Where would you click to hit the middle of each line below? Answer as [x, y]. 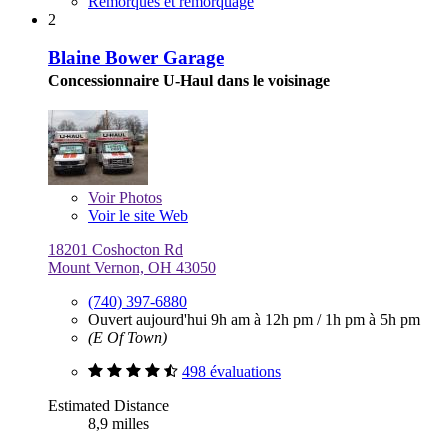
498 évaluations [231, 372]
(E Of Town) [127, 338]
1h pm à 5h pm [372, 320]
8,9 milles [118, 424]
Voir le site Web [138, 216]
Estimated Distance [108, 406]
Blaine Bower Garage [136, 58]
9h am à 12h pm [264, 320]
